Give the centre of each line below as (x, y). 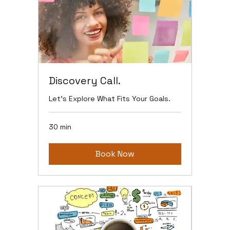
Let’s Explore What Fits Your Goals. (110, 99)
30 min (60, 127)
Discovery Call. (85, 81)
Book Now (115, 154)
